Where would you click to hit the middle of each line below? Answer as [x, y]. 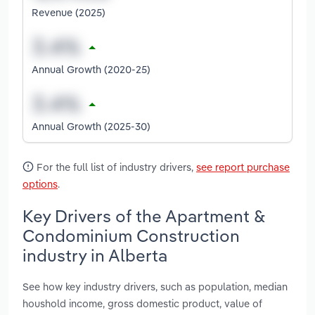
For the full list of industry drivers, [115, 167]
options [40, 184]
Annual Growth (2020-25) [91, 69]
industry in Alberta [95, 255]
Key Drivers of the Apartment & [144, 216]
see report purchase [243, 167]
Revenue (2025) [69, 12]
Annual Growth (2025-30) [91, 126]
